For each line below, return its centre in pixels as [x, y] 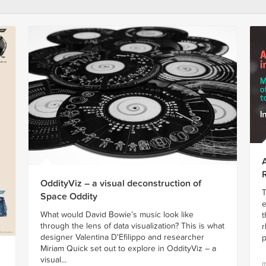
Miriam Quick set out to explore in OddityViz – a [128, 248]
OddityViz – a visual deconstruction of [121, 183]
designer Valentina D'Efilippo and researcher [122, 237]
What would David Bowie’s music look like [117, 214]
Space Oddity [69, 196]
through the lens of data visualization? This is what [132, 226]
